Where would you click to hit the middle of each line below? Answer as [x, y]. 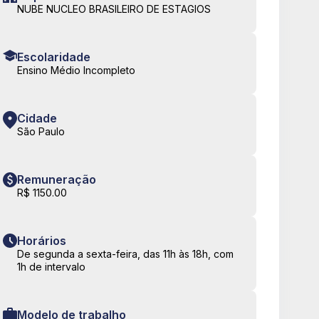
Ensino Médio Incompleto [76, 70]
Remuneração [57, 180]
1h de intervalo [51, 267]
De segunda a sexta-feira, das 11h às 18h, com [125, 254]
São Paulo [41, 132]
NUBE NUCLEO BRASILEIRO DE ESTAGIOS [114, 9]
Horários [42, 241]
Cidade [37, 119]
